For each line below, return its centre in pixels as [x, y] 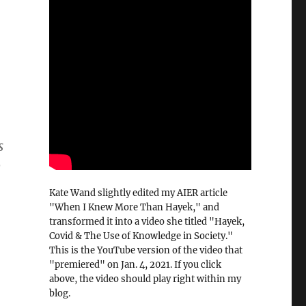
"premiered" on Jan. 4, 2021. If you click [135, 264]
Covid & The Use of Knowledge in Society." [141, 236]
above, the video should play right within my [145, 279]
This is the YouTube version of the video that [145, 250]
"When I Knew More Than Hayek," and [134, 207]
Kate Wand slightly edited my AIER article [138, 193]
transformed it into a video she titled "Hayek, [147, 221]
